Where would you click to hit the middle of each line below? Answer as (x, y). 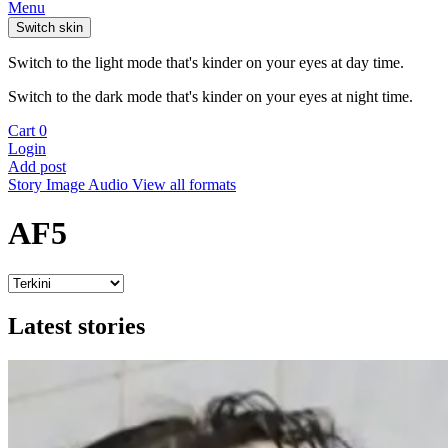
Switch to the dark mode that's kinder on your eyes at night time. (210, 96)
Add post (37, 166)
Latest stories (76, 325)
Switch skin (49, 27)
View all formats (184, 184)
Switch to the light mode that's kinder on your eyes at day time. (206, 62)
